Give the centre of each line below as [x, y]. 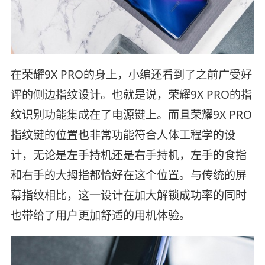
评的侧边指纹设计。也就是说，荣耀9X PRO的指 [131, 94]
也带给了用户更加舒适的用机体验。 [100, 215]
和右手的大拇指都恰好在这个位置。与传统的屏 [128, 175]
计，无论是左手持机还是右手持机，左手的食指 [128, 155]
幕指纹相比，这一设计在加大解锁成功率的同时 [128, 195]
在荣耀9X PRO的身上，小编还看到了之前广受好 [131, 74]
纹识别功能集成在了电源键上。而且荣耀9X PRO [131, 114]
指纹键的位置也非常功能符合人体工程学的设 [123, 135]
